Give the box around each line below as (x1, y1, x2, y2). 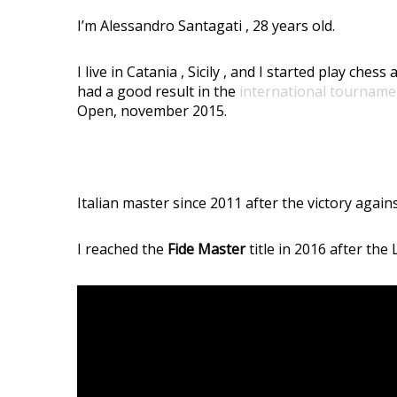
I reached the (77, 239, 167, 259)
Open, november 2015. (77, 101, 227, 121)
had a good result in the (77, 82, 239, 101)
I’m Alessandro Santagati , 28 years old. (77, 16, 335, 35)
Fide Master (167, 239, 245, 259)
